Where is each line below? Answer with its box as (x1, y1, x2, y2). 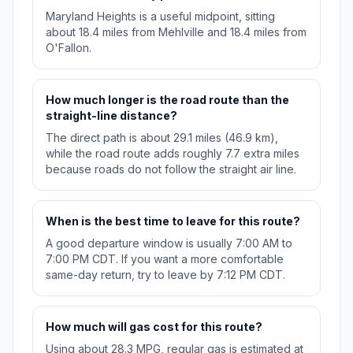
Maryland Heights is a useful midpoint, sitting (46, 9, 275, 24)
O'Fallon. (46, 41, 91, 55)
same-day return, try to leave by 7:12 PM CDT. (46, 268, 285, 282)
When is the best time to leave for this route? (46, 214, 300, 229)
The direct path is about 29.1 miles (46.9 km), (46, 131, 278, 145)
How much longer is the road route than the (46, 93, 289, 107)
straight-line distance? (46, 109, 177, 123)
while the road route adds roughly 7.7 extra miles (46, 147, 299, 161)
